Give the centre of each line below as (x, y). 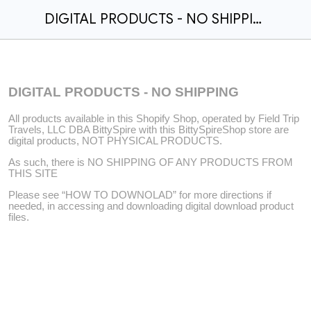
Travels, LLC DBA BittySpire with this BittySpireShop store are (149, 130)
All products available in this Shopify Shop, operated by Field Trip (154, 119)
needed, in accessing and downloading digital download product (151, 206)
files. (19, 217)
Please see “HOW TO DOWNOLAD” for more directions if (140, 195)
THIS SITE (33, 173)
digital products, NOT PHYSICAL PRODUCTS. (115, 141)
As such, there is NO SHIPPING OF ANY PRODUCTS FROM (151, 162)
